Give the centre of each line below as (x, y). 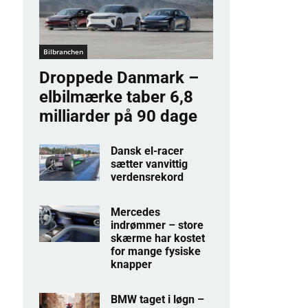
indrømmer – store (157, 225)
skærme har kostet (158, 239)
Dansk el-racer (147, 151)
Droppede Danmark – (119, 78)
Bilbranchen (63, 52)
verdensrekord (147, 177)
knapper (132, 265)
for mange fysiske (156, 252)
